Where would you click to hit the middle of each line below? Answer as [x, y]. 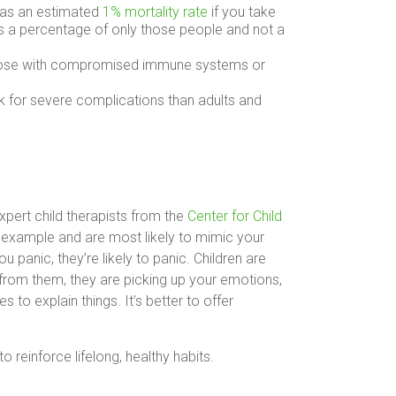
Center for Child [235, 216]
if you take [242, 12]
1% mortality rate [155, 12]
